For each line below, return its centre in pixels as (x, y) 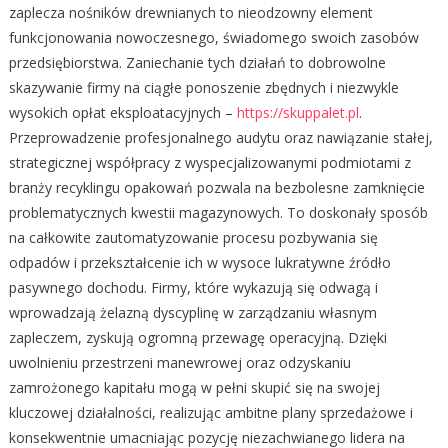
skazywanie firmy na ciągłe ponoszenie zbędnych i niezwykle (203, 88)
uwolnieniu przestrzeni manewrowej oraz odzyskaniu (179, 363)
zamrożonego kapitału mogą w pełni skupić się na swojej (194, 388)
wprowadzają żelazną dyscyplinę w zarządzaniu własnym (192, 313)
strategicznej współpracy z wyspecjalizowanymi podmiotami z (209, 163)
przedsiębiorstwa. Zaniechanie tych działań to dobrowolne (197, 63)
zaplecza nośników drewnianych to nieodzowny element (190, 13)
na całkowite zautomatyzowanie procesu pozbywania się (193, 238)
